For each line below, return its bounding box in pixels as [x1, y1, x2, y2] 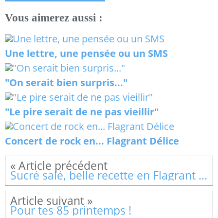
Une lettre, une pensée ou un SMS [5, 46, 168, 60]
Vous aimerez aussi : [5, 11, 103, 24]
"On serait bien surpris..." [5, 75, 127, 89]
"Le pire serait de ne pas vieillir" [5, 105, 159, 118]
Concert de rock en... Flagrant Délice [5, 134, 179, 147]
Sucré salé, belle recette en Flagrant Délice [199, 167, 207, 183]
